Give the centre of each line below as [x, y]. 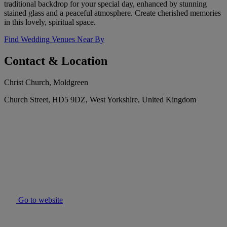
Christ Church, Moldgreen [46, 83]
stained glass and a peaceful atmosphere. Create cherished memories [112, 13]
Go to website [40, 200]
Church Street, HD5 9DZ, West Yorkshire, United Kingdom [100, 100]
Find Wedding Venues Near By [54, 40]
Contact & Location [56, 61]
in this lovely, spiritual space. [50, 22]
